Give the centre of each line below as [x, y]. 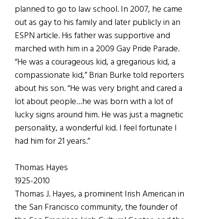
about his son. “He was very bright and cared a [99, 88]
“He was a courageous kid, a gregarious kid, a [95, 62]
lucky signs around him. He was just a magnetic [99, 115]
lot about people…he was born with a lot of [94, 102]
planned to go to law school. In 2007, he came [99, 9]
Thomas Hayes [41, 168]
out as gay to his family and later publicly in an [98, 22]
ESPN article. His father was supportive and [92, 36]
